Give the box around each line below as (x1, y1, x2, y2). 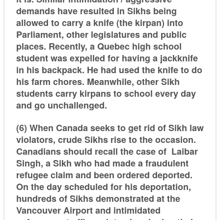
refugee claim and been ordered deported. (16, 168, 192, 182)
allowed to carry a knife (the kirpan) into (16, 16, 183, 29)
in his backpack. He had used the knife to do (16, 63, 202, 76)
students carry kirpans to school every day (16, 86, 196, 100)
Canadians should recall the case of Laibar (16, 145, 198, 158)
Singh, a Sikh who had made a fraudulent (16, 157, 189, 170)
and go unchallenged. (16, 98, 110, 111)
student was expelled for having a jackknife (16, 51, 198, 64)
